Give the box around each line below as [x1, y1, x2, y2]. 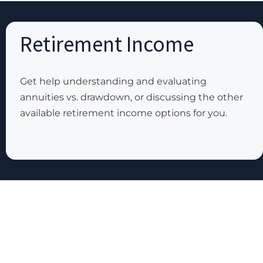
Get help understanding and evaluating [20, 76, 207, 87]
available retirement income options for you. [20, 107, 227, 119]
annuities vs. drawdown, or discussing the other [20, 92, 243, 103]
